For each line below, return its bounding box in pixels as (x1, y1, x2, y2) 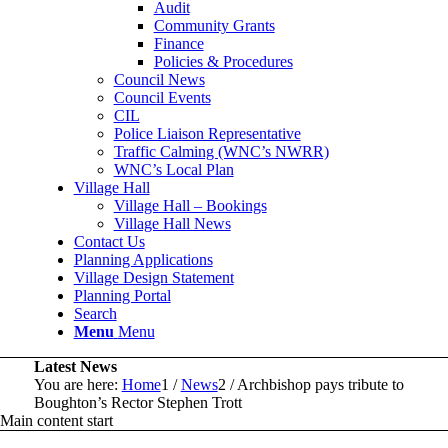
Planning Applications (73, 250, 213, 268)
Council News (113, 70, 205, 88)
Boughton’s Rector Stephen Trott (33, 393, 242, 411)
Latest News (33, 357, 117, 375)
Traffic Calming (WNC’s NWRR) (113, 142, 329, 160)
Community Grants (153, 16, 275, 34)
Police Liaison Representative (113, 124, 301, 142)
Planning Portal (73, 286, 171, 304)
